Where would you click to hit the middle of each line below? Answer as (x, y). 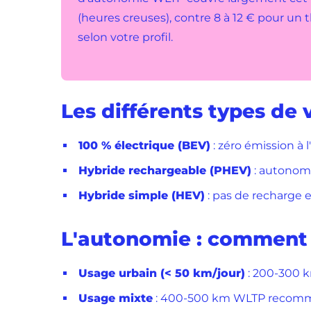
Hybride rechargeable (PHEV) (165, 170)
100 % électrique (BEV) (144, 145)
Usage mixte (116, 298)
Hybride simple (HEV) (142, 195)
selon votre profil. (125, 37)
